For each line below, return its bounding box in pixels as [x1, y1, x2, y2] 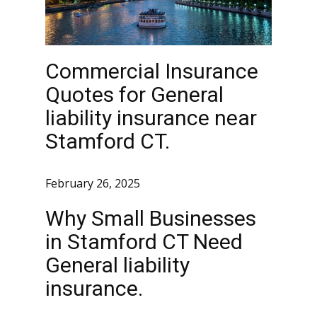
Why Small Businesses [45, 206, 256, 231]
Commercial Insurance [45, 59, 258, 83]
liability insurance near [45, 105, 257, 130]
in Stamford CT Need [45, 229, 243, 254]
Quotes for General [45, 82, 224, 107]
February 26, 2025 [45, 175, 140, 192]
